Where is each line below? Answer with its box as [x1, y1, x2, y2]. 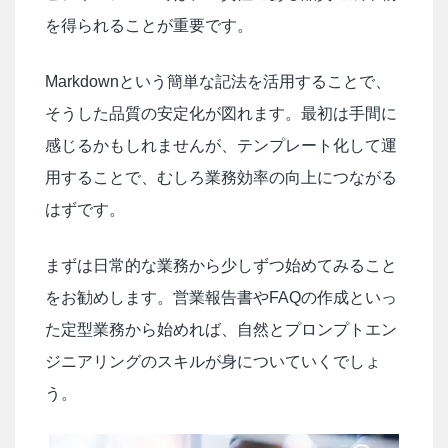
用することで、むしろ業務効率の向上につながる [45, 169, 397, 187]
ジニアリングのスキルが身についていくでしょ [45, 353, 381, 371]
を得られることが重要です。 [45, 17, 253, 35]
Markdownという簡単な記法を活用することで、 [45, 73, 391, 91]
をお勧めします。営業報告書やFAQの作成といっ [45, 289, 397, 307]
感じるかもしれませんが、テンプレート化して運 [45, 137, 397, 155]
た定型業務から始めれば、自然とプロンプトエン [45, 321, 397, 339]
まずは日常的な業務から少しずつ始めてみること [45, 257, 397, 275]
